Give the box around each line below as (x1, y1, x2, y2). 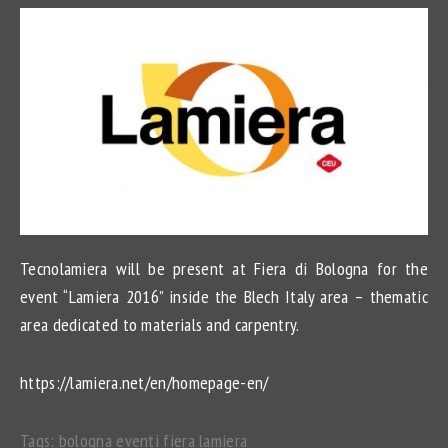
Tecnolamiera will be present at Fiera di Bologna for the (20, 256, 428, 280)
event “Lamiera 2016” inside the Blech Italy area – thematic (20, 284, 428, 308)
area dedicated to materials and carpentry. (20, 312, 300, 336)
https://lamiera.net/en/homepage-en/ (20, 370, 269, 394)
